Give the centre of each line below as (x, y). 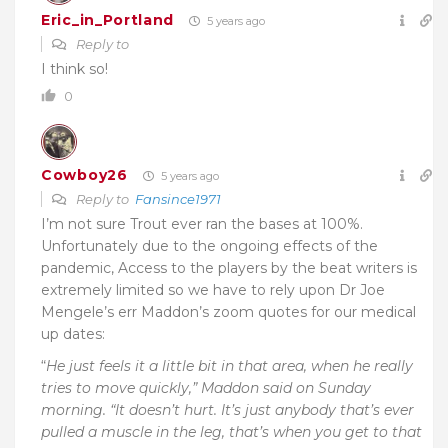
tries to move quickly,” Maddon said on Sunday (206, 387)
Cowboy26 (84, 175)
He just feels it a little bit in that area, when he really (229, 365)
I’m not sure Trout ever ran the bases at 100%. (202, 223)
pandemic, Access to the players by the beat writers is (229, 267)
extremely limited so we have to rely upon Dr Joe (213, 289)
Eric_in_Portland (108, 20)
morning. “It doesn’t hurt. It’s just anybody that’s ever (227, 409)
